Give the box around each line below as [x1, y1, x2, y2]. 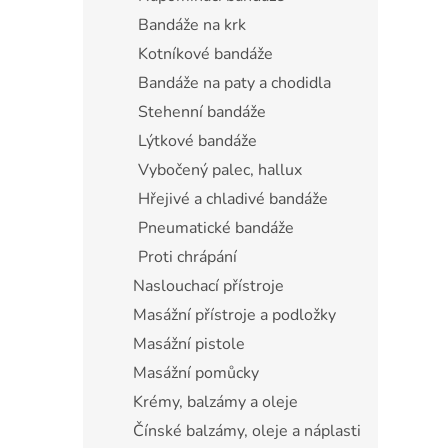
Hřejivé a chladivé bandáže [138, 187, 328, 210]
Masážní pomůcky [133, 361, 259, 384]
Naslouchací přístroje [133, 274, 284, 297]
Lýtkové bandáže [138, 129, 257, 152]
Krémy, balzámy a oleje [133, 390, 298, 413]
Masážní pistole [133, 332, 245, 355]
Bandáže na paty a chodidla [138, 71, 331, 94]
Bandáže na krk [138, 13, 246, 36]
